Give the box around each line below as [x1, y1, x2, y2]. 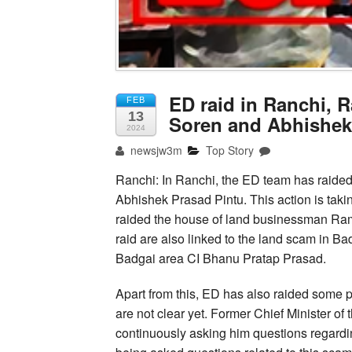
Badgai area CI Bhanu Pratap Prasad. [115, 249, 326, 268]
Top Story [206, 142, 255, 159]
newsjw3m [127, 142, 183, 159]
